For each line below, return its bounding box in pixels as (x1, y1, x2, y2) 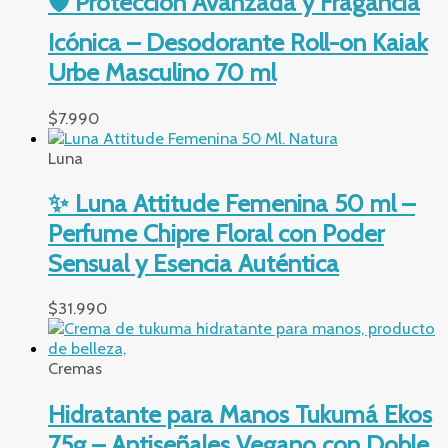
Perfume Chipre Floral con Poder (48, 218, 384, 249)
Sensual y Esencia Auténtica (48, 248, 339, 279)
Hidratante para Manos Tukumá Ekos (48, 398, 432, 429)
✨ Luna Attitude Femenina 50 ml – (48, 188, 415, 219)
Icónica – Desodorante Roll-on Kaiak (48, 27, 428, 58)
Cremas (48, 358, 102, 379)
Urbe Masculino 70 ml (48, 57, 276, 88)
